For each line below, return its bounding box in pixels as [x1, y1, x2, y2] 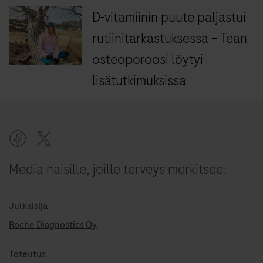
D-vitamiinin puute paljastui [92, 8, 247, 27]
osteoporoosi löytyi [92, 50, 204, 69]
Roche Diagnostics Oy [9, 218, 97, 232]
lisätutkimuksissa [92, 71, 187, 90]
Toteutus [9, 248, 46, 261]
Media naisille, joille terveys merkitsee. [9, 160, 227, 179]
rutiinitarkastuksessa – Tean [92, 29, 248, 48]
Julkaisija [9, 200, 48, 213]
